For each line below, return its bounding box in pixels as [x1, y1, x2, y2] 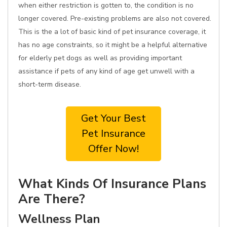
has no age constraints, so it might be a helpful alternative [18, 40, 207, 50]
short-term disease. [18, 80, 81, 89]
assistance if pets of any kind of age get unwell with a [18, 66, 195, 76]
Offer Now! [88, 142, 139, 156]
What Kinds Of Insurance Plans [18, 175, 206, 193]
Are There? [18, 190, 85, 208]
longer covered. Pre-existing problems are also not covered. [18, 14, 211, 23]
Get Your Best [81, 111, 146, 125]
